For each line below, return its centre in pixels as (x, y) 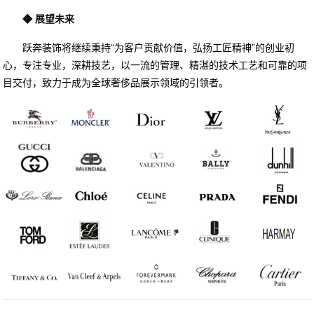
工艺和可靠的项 (273, 66)
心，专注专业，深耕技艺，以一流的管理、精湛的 (111, 66)
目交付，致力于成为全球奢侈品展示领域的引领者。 (116, 83)
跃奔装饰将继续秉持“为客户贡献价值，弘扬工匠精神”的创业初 (159, 48)
